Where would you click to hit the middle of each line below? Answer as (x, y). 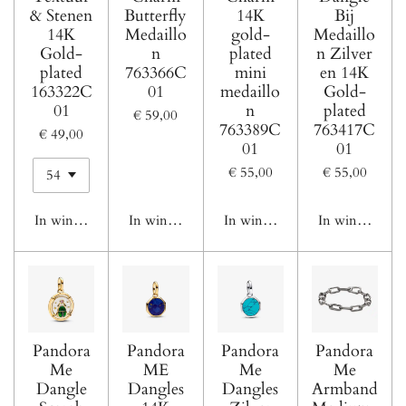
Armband (344, 389)
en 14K (345, 72)
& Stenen (62, 15)
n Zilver (345, 53)
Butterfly (156, 15)
